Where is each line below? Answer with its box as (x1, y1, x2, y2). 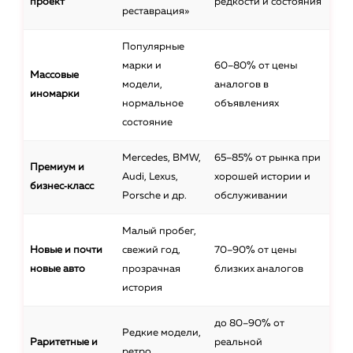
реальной (214, 337, 262, 348)
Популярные (122, 42, 184, 53)
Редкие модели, (122, 328, 201, 339)
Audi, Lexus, (122, 172, 178, 183)
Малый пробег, (122, 226, 196, 237)
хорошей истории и (214, 172, 310, 183)
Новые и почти (30, 245, 102, 256)
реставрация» (122, 6, 189, 17)
